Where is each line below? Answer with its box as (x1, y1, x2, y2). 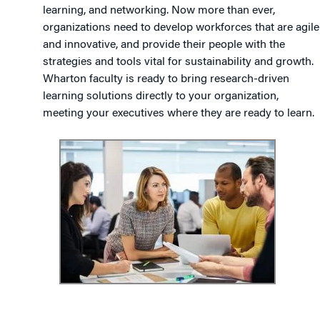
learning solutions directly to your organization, (43, 91, 279, 102)
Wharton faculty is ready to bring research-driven (43, 74, 289, 85)
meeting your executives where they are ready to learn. (43, 108, 314, 119)
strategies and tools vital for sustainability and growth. (43, 56, 314, 68)
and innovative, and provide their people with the (43, 39, 285, 51)
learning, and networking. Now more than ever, (43, 5, 275, 16)
